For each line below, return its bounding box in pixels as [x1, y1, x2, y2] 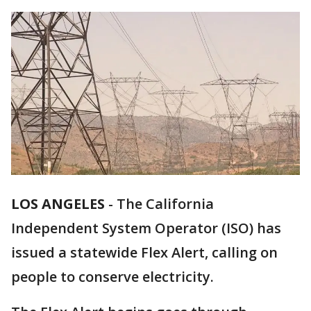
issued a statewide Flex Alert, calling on [11, 243, 278, 262]
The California [117, 194, 214, 214]
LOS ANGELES [11, 194, 105, 214]
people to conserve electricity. [11, 267, 217, 287]
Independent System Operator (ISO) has [11, 219, 281, 238]
